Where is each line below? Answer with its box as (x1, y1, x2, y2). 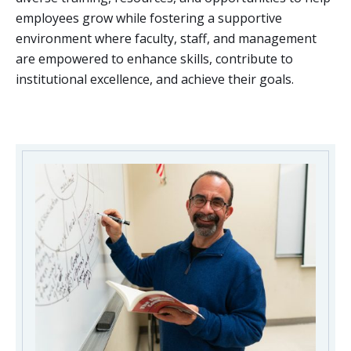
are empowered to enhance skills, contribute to (16, 50, 293, 67)
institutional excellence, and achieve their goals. (16, 71, 294, 88)
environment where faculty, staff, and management (16, 30, 317, 47)
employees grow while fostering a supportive (16, 9, 282, 27)
